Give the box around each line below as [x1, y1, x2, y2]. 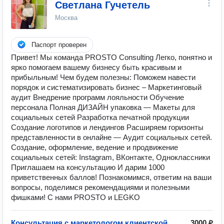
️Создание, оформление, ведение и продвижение [11, 143, 178, 151]
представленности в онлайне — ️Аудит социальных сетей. [11, 133, 212, 141]
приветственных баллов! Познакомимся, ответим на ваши [11, 173, 211, 181]
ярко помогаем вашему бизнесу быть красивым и [11, 63, 181, 71]
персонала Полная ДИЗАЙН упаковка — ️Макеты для [11, 103, 195, 111]
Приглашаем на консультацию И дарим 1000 [11, 163, 164, 171]
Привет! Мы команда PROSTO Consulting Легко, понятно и [11, 53, 212, 61]
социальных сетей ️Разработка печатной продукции [11, 113, 189, 121]
